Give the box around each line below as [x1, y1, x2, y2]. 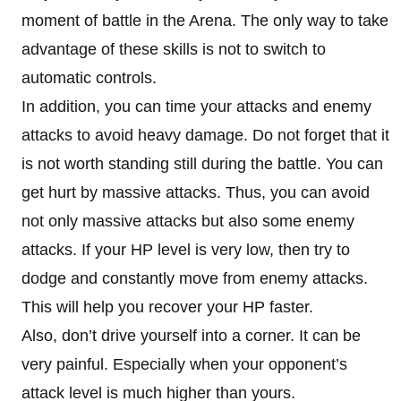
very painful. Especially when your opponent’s [21, 354, 347, 373]
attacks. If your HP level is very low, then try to [21, 240, 350, 259]
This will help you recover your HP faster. [21, 297, 318, 316]
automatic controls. [21, 68, 157, 87]
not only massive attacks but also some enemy [21, 211, 354, 230]
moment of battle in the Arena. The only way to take [21, 11, 388, 30]
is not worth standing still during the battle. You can [21, 154, 383, 173]
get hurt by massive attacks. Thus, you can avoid [21, 183, 370, 201]
